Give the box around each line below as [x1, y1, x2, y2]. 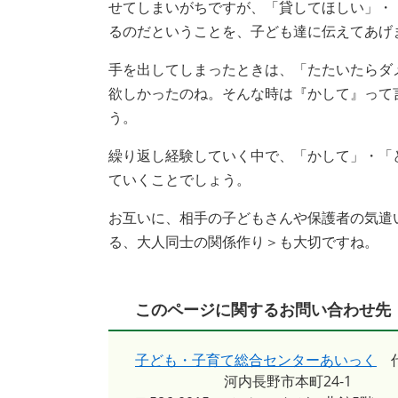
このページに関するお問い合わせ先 [135, 298, 391, 320]
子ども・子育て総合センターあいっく [135, 350, 377, 370]
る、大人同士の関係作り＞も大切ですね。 [108, 232, 378, 251]
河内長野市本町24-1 [224, 371, 352, 391]
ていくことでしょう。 [108, 170, 251, 189]
